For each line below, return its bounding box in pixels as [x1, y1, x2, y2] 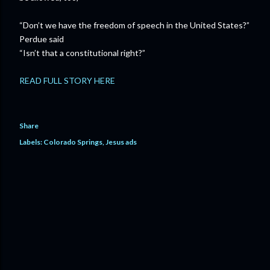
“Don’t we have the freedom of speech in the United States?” [19, 20, 250, 30]
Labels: [19, 137, 42, 146]
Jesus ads [105, 137, 137, 146]
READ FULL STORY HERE [19, 75, 115, 86]
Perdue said [19, 34, 64, 44]
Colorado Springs [43, 137, 102, 146]
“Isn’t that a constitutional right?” [19, 48, 145, 58]
